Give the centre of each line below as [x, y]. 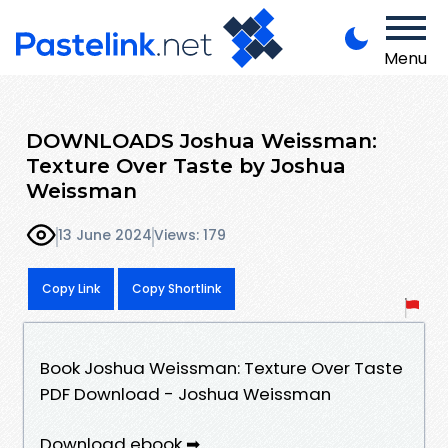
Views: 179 [190, 235]
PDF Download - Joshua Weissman [185, 393]
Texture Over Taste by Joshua [186, 165]
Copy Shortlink [176, 288]
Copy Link [71, 288]
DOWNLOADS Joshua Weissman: [201, 140]
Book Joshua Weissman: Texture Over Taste [221, 367]
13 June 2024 [105, 235]
